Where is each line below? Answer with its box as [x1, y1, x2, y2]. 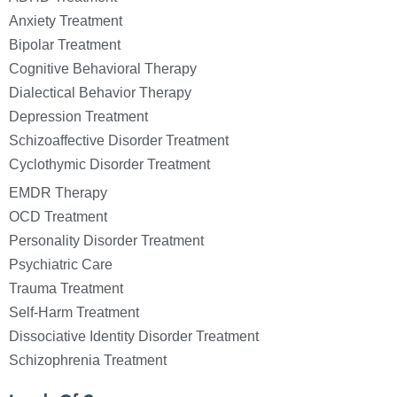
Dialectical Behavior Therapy [9, 84, 191, 100]
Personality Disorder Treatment [9, 232, 204, 248]
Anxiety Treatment [9, 12, 122, 28]
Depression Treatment [9, 108, 148, 124]
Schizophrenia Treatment [9, 352, 167, 368]
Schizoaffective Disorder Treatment [9, 132, 229, 148]
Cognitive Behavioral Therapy [9, 60, 197, 76]
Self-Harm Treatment [9, 304, 139, 320]
